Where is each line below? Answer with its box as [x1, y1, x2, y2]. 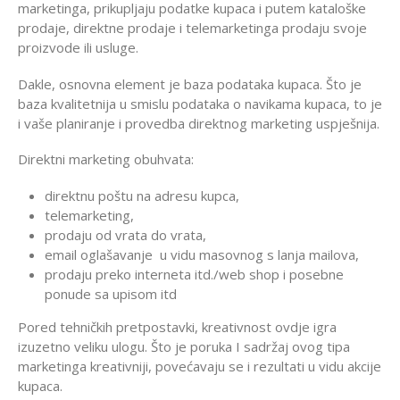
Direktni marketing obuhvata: [18, 150, 194, 169]
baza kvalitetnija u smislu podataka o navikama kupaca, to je [18, 94, 382, 112]
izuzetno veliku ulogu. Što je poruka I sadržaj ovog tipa [18, 337, 350, 355]
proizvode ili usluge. [18, 38, 138, 57]
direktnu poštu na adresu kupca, [44, 186, 239, 204]
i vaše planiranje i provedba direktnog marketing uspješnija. [18, 113, 379, 132]
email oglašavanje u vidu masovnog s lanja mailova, [44, 245, 359, 263]
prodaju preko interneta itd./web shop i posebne [44, 264, 344, 283]
